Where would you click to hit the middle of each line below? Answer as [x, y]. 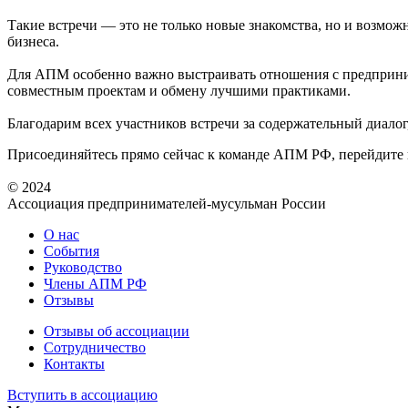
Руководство [83, 267]
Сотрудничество [95, 347]
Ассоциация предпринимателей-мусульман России [167, 203]
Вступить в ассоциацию [82, 394]
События [71, 250]
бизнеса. [33, 41]
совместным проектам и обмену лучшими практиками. [179, 90]
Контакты [74, 363]
